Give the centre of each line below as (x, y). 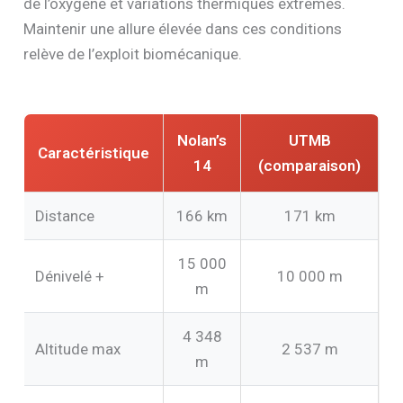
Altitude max (78, 349)
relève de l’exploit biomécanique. (133, 54)
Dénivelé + (70, 276)
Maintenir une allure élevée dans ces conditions (183, 28)
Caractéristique (94, 152)
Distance (65, 215)
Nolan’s (202, 140)
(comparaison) (310, 165)
